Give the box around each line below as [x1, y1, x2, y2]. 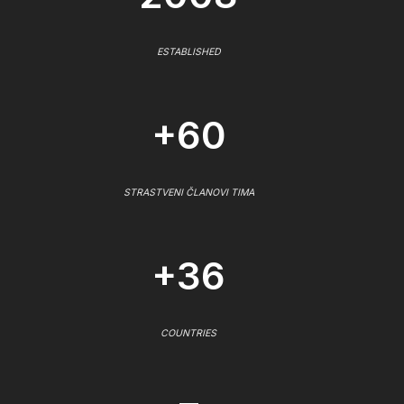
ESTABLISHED [156, 45, 221, 58]
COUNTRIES [161, 326, 216, 339]
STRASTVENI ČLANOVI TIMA [123, 186, 254, 198]
